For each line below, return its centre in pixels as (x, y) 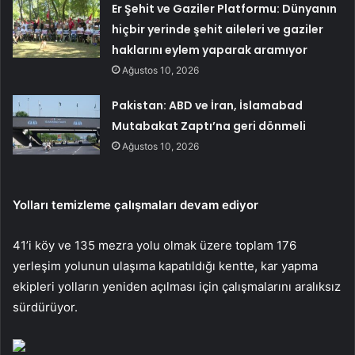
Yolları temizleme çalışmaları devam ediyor (136, 204)
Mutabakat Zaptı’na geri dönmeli (209, 126)
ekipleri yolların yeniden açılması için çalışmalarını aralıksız (177, 286)
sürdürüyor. (45, 307)
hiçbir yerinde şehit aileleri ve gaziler (218, 29)
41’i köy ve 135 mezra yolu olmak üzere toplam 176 (155, 245)
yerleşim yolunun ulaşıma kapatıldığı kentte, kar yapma (165, 265)
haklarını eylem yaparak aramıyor (210, 50)
